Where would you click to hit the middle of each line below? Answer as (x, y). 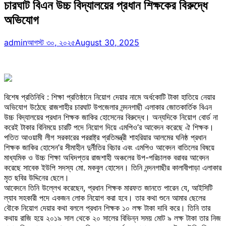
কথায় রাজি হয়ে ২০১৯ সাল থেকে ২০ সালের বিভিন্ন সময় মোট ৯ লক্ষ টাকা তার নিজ (112, 218)
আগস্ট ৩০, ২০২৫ (51, 42)
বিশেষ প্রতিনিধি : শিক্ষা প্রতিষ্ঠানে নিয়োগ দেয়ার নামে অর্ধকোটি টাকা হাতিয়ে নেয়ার (109, 97)
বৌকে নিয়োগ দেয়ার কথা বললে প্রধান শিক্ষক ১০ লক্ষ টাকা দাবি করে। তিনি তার (107, 208)
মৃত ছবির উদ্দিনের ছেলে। (37, 177)
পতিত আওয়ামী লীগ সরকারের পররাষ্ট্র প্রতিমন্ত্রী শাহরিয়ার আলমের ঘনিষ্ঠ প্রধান (105, 137)
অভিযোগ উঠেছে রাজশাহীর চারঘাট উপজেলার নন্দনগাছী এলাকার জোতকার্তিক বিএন (108, 107)
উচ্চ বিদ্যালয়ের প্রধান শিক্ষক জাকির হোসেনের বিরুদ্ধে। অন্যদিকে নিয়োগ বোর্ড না (111, 117)
